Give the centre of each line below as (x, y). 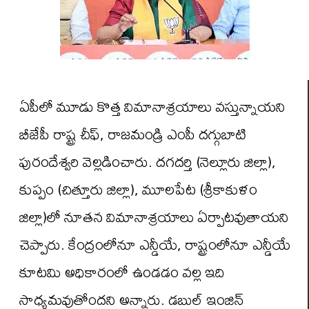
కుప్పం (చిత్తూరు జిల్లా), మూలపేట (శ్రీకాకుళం (138, 189)
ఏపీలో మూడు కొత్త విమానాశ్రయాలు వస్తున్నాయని (152, 106)
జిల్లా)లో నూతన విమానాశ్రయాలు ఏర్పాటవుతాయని (154, 217)
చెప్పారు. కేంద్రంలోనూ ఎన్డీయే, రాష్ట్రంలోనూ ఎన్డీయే (155, 244)
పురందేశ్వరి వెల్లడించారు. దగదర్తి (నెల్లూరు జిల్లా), (148, 161)
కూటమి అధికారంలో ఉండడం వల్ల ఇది (122, 272)
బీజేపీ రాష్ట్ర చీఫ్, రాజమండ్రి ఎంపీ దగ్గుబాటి (133, 134)
